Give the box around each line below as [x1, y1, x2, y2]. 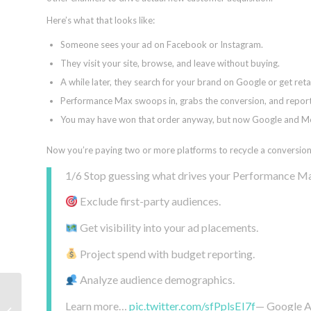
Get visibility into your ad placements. [78, 221, 259, 235]
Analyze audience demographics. [78, 273, 235, 287]
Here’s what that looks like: [47, 15, 155, 26]
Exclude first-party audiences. [78, 194, 221, 208]
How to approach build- [24, 290, 121, 301]
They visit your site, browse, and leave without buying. [60, 58, 280, 69]
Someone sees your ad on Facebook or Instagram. [60, 39, 263, 51]
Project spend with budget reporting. [78, 246, 255, 260]
